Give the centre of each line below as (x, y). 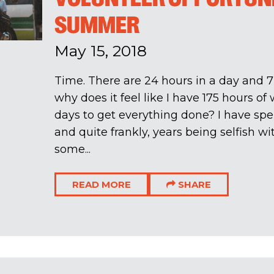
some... (72, 150)
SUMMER (97, 25)
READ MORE (101, 184)
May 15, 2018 (100, 51)
